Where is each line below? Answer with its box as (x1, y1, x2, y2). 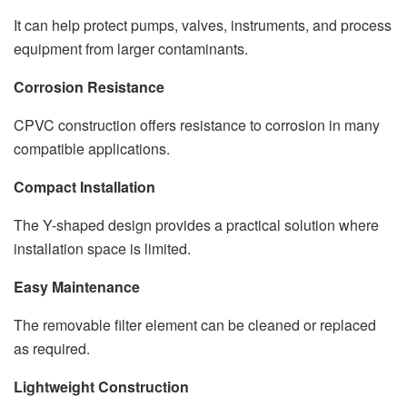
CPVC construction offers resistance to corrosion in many (14, 114, 380, 136)
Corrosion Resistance (14, 76, 164, 98)
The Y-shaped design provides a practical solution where (14, 214, 379, 236)
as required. (14, 338, 90, 360)
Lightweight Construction (14, 376, 189, 398)
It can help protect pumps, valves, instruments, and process (14, 15, 392, 36)
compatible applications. (14, 138, 170, 160)
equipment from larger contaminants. (14, 38, 248, 60)
